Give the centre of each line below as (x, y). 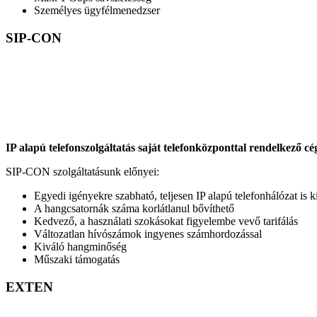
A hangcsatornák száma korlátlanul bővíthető (134, 208)
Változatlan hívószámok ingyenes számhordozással (148, 234)
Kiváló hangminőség (80, 246)
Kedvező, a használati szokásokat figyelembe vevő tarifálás (166, 221)
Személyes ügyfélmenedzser (97, 11)
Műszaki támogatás (77, 259)
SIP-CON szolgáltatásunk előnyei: (82, 171)
